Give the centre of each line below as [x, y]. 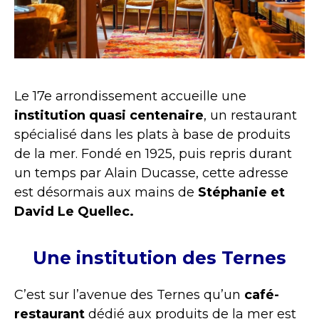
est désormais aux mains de [106, 193]
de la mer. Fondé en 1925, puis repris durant [153, 154]
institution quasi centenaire [109, 116]
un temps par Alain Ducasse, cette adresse [151, 173]
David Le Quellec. [74, 212]
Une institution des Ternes [159, 257]
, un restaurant [250, 116]
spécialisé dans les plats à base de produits [152, 135]
